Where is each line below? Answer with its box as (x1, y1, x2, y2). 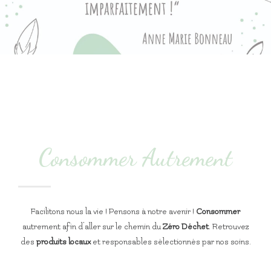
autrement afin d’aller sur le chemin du (22, 222, 163, 232)
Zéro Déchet (162, 222, 209, 232)
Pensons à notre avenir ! (109, 207, 196, 217)
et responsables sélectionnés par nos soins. (90, 237, 251, 247)
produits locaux (36, 237, 91, 247)
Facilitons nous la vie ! (31, 207, 109, 217)
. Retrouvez (208, 222, 249, 232)
